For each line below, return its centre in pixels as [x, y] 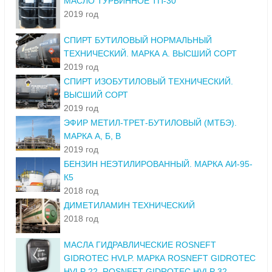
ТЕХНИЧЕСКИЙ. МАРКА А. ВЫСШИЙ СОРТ [150, 54]
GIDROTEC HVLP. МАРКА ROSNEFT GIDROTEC [160, 258]
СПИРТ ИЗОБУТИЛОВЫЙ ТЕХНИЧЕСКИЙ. [148, 82]
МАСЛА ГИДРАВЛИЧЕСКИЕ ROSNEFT [140, 245]
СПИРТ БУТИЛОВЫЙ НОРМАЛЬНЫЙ [138, 40]
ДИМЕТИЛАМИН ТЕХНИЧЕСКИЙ [129, 206]
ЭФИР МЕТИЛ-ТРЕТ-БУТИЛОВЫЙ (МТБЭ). [150, 123]
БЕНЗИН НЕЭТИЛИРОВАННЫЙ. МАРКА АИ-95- [158, 164]
